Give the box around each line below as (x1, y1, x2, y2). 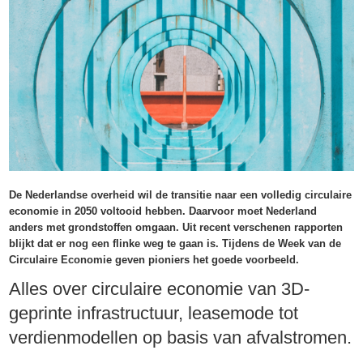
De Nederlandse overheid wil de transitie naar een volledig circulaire (9, 189, 352, 202)
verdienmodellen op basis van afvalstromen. (9, 327, 352, 348)
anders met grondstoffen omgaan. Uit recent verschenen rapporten (9, 221, 344, 234)
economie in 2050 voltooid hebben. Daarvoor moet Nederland (9, 205, 318, 218)
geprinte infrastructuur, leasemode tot (9, 303, 299, 324)
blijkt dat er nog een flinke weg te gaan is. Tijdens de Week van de (9, 237, 342, 250)
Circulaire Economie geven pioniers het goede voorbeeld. (9, 254, 300, 267)
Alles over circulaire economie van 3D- (9, 279, 310, 300)
